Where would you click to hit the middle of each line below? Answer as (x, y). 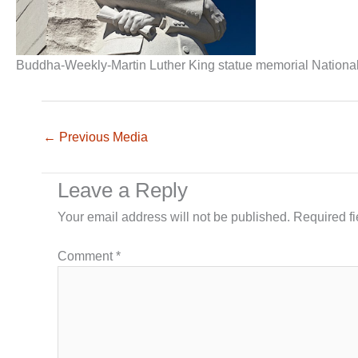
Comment (87, 257)
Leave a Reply (123, 191)
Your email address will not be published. (174, 217)
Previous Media (102, 137)
